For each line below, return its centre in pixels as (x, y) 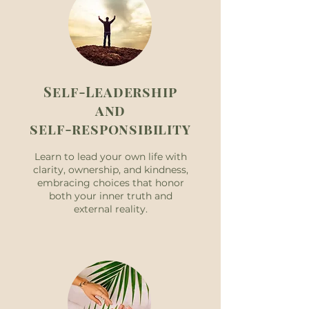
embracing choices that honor (110, 183)
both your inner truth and (110, 196)
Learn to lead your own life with (110, 157)
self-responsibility (110, 129)
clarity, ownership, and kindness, (110, 170)
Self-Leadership (110, 91)
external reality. (110, 209)
